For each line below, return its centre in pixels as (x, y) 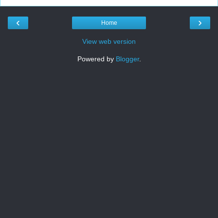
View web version (109, 42)
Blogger (127, 59)
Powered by (96, 59)
